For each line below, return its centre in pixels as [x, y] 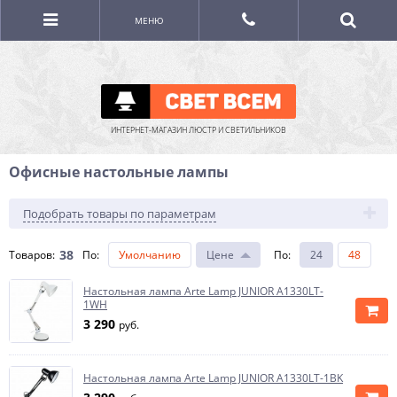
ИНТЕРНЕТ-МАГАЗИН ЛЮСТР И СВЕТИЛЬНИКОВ [198, 129]
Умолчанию [150, 255]
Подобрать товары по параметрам [120, 214]
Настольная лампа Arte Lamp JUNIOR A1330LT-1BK [213, 378]
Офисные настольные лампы [119, 172]
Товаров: [32, 255]
